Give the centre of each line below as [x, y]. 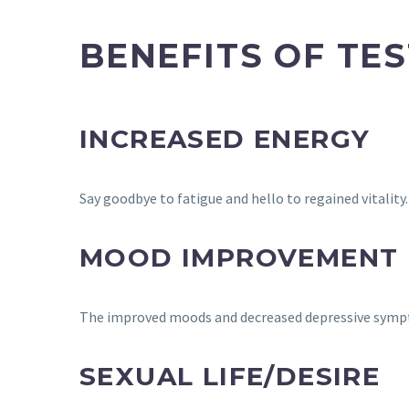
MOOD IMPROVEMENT [239, 258]
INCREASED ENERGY [225, 138]
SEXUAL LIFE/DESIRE [230, 377]
